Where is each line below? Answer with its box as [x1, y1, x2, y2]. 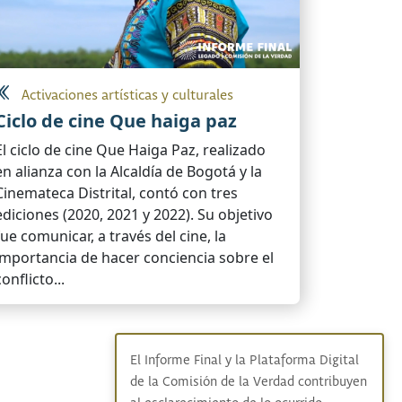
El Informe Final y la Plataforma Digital [129, 353, 359, 369]
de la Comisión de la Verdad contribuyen [129, 374, 367, 390]
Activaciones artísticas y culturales [22, 87, 233, 105]
